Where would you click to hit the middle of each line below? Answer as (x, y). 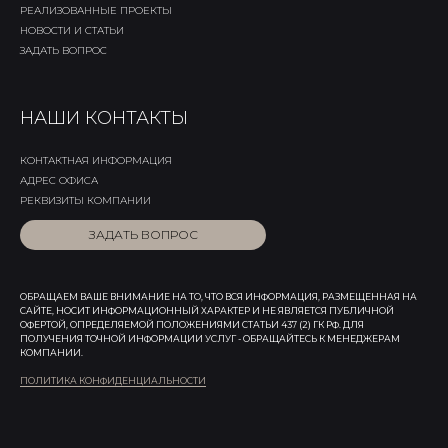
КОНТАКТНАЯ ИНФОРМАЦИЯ (96, 160)
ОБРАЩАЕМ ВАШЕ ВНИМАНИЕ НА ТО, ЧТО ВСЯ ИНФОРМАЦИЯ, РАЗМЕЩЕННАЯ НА (218, 296)
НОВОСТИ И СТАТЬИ (72, 30)
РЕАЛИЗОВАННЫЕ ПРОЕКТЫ (96, 10)
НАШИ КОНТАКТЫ (104, 118)
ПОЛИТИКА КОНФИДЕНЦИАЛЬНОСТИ (113, 380)
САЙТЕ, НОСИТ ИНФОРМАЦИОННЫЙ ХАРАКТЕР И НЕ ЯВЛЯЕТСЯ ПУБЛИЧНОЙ (207, 310)
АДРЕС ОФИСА (59, 180)
